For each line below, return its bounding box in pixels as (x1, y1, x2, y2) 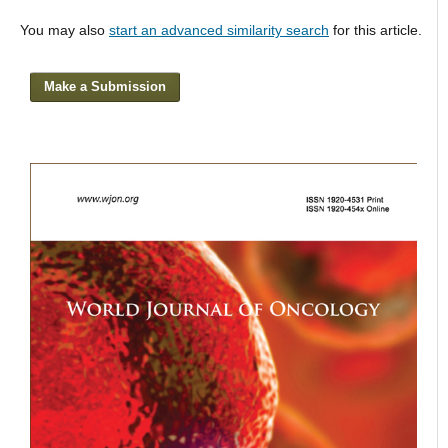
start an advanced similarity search (108, 21, 329, 38)
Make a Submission (44, 78, 167, 94)
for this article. (328, 21, 422, 38)
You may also (19, 21, 109, 38)
